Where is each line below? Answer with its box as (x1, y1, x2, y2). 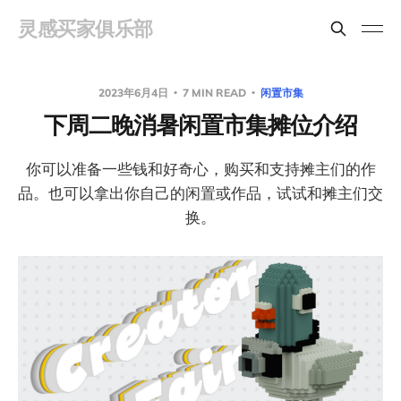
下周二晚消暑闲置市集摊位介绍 (44, 110, 357, 140)
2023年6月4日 (98, 86, 171, 99)
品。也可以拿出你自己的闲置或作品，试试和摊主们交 (18, 183, 383, 202)
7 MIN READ (179, 86, 249, 99)
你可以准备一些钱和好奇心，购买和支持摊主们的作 (25, 159, 376, 178)
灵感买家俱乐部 (18, 16, 153, 41)
